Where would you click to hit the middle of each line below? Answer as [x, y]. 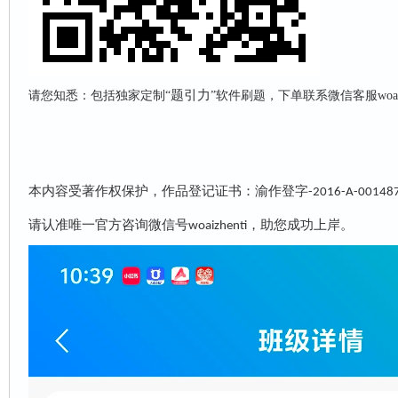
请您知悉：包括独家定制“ [99, 96]
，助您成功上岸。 [300, 225]
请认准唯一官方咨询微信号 [108, 225]
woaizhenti [217, 226]
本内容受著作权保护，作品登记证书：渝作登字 [168, 191]
